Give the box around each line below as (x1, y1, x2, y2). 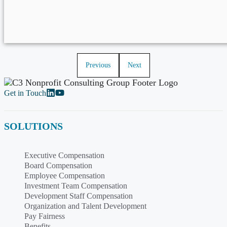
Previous (86, 61, 110, 69)
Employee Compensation (24, 171, 105, 180)
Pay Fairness (24, 211, 65, 220)
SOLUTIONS (4, 120, 63, 132)
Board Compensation (24, 161, 92, 170)
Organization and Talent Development (24, 201, 146, 210)
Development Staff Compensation (24, 191, 133, 200)
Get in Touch (4, 88, 46, 97)
